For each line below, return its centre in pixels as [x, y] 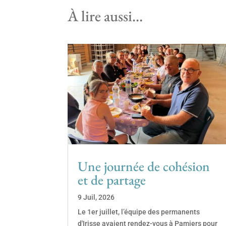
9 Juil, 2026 [96, 197]
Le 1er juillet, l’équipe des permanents [139, 212]
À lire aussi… [105, 16]
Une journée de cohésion [144, 166]
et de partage [112, 180]
